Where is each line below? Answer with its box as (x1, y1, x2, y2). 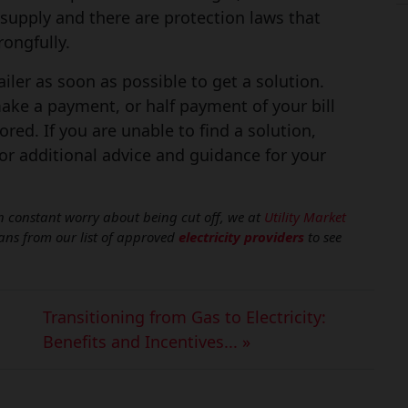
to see (303, 228, 342, 247)
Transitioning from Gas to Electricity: (42, 306, 326, 329)
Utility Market (263, 208, 346, 227)
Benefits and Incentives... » (42, 331, 250, 353)
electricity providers (178, 228, 304, 247)
